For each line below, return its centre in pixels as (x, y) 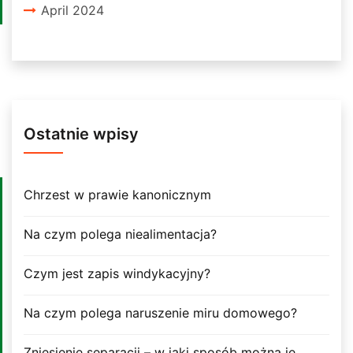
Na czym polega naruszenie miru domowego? (160, 312)
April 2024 (72, 10)
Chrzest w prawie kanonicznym (117, 194)
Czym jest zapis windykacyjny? (117, 273)
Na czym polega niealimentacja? (120, 234)
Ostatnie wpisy (81, 134)
